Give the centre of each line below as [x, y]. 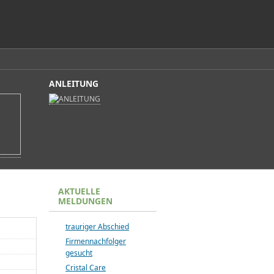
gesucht [79, 253]
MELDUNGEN [85, 201]
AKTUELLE [79, 191]
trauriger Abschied [97, 227]
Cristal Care [86, 268]
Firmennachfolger [96, 241]
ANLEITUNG [74, 83]
